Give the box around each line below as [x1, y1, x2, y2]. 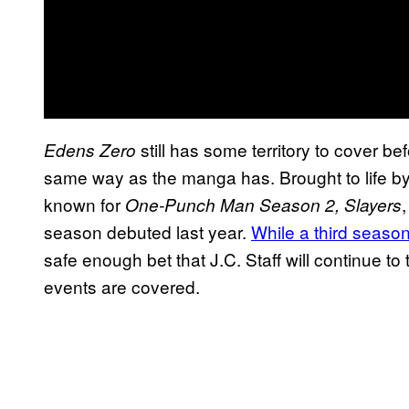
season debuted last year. [44, 218, 251, 244]
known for [44, 191, 125, 216]
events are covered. [44, 273, 200, 299]
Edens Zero [44, 137, 136, 162]
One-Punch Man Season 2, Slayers [125, 192, 402, 216]
